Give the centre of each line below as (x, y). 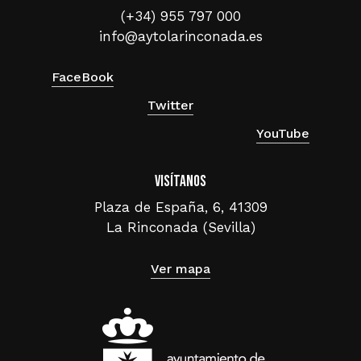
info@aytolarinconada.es (180, 36)
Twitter (170, 106)
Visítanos (180, 182)
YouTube (283, 134)
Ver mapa (180, 268)
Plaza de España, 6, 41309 (180, 207)
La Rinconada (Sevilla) (180, 228)
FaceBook (83, 77)
